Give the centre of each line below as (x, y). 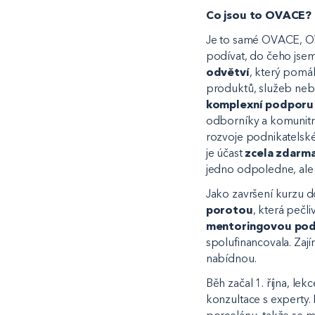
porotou (229, 210)
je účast (225, 153)
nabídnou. (232, 259)
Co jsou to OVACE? (259, 15)
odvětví (227, 72)
